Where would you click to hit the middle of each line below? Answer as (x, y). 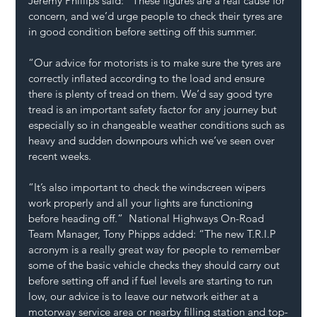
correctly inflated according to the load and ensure (148, 78)
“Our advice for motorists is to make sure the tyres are (156, 63)
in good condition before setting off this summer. (146, 31)
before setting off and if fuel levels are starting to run (152, 281)
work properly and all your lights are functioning (142, 203)
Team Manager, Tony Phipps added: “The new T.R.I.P (154, 234)
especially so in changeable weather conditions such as (158, 125)
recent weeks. (62, 156)
